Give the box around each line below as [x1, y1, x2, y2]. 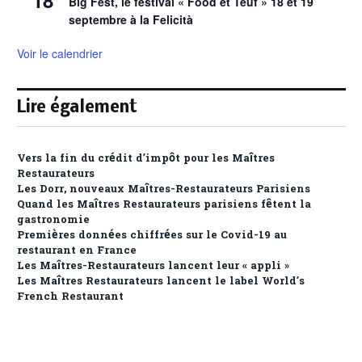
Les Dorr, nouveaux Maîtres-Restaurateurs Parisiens [17, 182, 310, 198]
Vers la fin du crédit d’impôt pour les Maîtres [17, 151, 275, 167]
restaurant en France [17, 243, 137, 259]
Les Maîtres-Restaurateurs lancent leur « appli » [17, 259, 289, 275]
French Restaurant [17, 289, 124, 305]
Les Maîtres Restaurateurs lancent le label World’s [17, 274, 305, 290]
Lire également [17, 99, 137, 117]
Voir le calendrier [17, 45, 103, 62]
